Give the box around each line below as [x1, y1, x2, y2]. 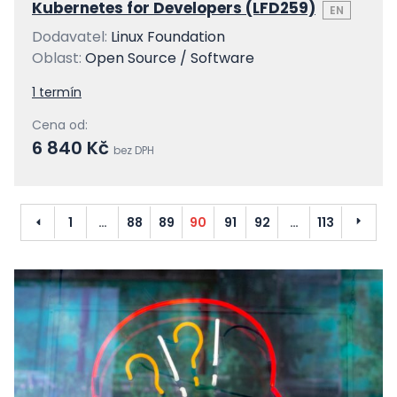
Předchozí [34, 213, 99, 230]
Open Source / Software [85, 48, 254, 68]
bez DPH [113, 143, 154, 158]
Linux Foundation [111, 27, 225, 47]
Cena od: [32, 116, 88, 134]
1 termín [32, 83, 82, 101]
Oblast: [32, 48, 85, 68]
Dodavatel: [32, 27, 111, 47]
